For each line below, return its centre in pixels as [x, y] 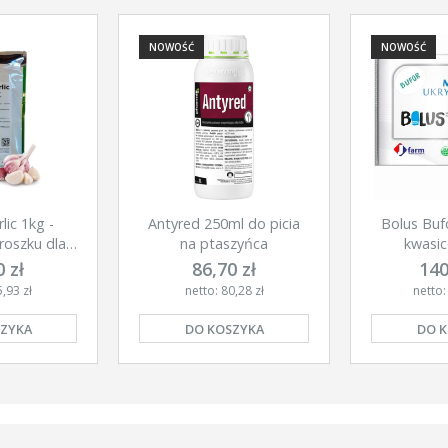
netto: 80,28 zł [224, 290]
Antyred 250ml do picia [224, 224]
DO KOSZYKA [224, 328]
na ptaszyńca [224, 244]
